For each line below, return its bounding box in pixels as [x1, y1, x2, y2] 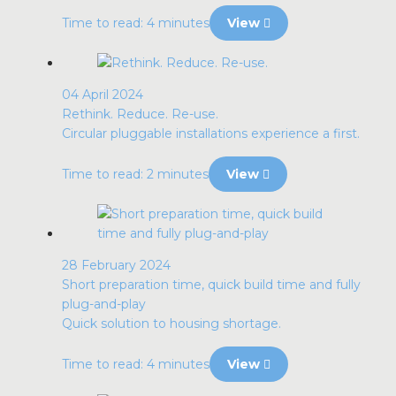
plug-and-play [62, 296, 146, 312]
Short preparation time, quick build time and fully [62, 277, 361, 293]
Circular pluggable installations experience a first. [62, 126, 360, 141]
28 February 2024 [62, 257, 171, 273]
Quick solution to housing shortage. [62, 316, 281, 331]
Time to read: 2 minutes [62, 166, 209, 182]
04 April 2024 [62, 87, 143, 103]
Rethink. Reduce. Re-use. [62, 106, 218, 122]
